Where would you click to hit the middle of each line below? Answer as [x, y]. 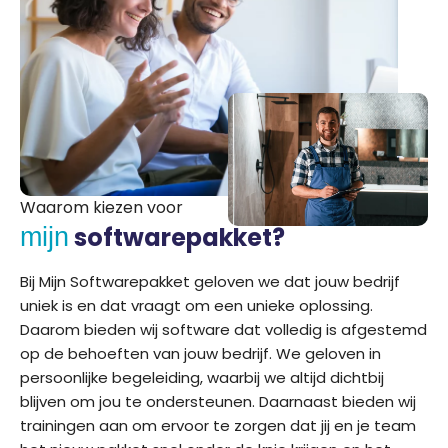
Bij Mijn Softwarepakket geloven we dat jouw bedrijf [210, 281]
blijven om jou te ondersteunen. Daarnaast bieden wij [218, 401]
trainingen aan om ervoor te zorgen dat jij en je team [218, 425]
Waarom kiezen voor [101, 207]
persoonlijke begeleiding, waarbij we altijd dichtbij [202, 377]
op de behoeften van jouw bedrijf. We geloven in [200, 353]
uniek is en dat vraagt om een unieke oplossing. [196, 305]
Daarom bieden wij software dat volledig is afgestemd [223, 329]
